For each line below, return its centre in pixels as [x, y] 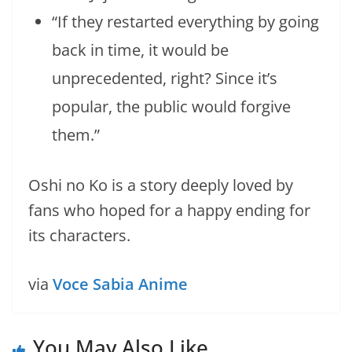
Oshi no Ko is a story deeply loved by [161, 185]
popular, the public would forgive [171, 106]
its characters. [79, 235]
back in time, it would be [140, 49]
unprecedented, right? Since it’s [165, 78]
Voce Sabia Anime [120, 284]
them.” [76, 134]
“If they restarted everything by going [185, 21]
